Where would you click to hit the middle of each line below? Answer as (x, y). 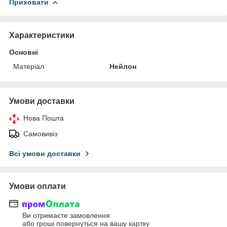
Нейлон (123, 66)
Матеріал (29, 66)
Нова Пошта (44, 118)
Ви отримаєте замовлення (66, 216)
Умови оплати (37, 186)
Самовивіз (40, 134)
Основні (24, 52)
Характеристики (42, 35)
